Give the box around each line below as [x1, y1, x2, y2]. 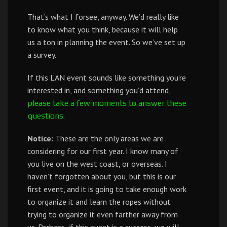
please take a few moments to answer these [27, 98, 186, 108]
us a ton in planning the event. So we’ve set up [27, 37, 185, 47]
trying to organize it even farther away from [27, 209, 178, 219]
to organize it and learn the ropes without [27, 197, 171, 207]
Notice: [27, 133, 53, 143]
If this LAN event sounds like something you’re [27, 72, 186, 83]
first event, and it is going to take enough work [27, 184, 186, 194]
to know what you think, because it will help [27, 24, 178, 34]
